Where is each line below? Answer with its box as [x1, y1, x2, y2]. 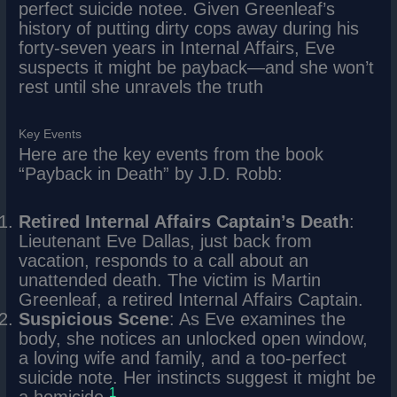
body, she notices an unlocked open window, [19, 329, 369, 349]
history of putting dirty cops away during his [19, 19, 360, 39]
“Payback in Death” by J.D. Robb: [19, 164, 284, 184]
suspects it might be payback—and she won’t [19, 58, 375, 78]
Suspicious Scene [19, 309, 170, 330]
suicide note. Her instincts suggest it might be [19, 368, 377, 388]
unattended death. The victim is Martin [19, 270, 322, 291]
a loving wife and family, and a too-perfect [19, 348, 347, 369]
